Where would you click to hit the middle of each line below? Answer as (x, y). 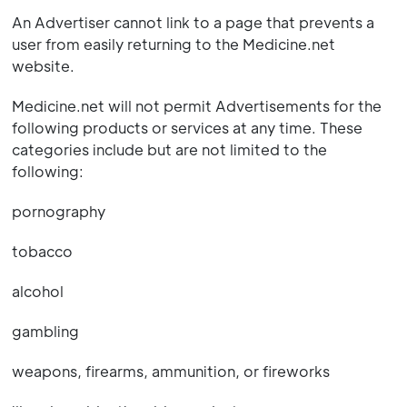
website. (43, 66)
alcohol (37, 291)
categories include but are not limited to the (169, 149)
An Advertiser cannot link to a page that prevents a (193, 22)
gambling (45, 331)
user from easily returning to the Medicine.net (173, 44)
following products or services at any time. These (187, 128)
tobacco (42, 251)
